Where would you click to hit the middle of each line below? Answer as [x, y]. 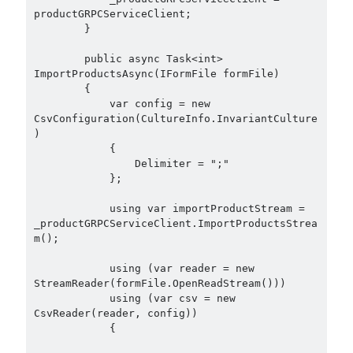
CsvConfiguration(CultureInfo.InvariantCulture [175, 119]
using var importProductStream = [71, 209]
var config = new [71, 104]
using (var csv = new [71, 299]
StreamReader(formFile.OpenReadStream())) [160, 284]
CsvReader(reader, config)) [115, 314]
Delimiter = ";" [84, 164]
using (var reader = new [71, 269]
